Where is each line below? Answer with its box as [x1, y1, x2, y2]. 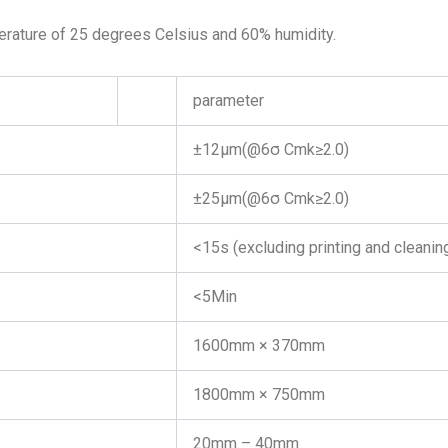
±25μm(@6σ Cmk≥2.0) [193, 189, 349, 208]
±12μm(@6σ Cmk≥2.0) [193, 140, 349, 159]
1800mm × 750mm [193, 385, 325, 404]
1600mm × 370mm [193, 336, 325, 355]
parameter [193, 91, 264, 110]
